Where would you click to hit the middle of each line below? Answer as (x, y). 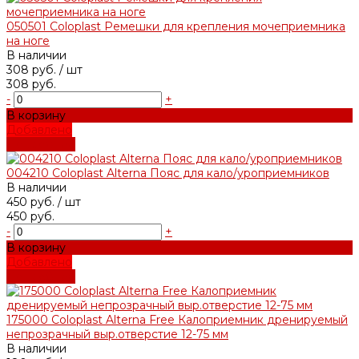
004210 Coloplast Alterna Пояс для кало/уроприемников (168, 173)
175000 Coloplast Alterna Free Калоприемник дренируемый (177, 319)
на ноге (28, 40)
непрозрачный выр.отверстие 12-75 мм (117, 334)
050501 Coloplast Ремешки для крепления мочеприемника (176, 26)
